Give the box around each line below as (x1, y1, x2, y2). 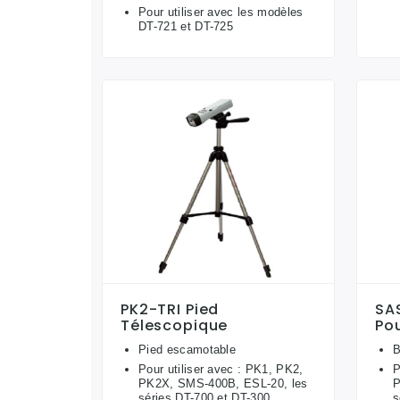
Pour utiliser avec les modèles (138, 5, 304, 20)
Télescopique (121, 314, 229, 336)
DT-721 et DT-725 (138, 20, 234, 34)
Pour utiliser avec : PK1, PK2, (138, 362, 304, 376)
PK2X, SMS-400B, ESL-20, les (138, 376, 308, 390)
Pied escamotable (138, 342, 237, 356)
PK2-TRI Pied (121, 298, 220, 320)
